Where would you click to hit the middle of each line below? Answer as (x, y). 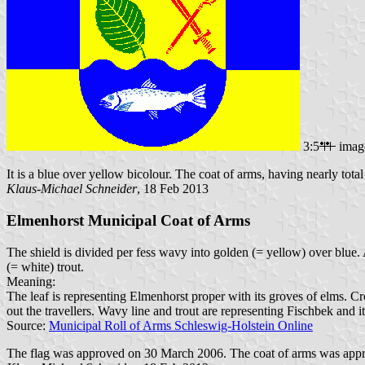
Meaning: (31, 281)
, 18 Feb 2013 (173, 189)
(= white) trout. (45, 266)
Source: (28, 325)
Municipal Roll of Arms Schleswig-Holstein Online (181, 325)
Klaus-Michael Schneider (72, 189)
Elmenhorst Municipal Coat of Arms (128, 220)
